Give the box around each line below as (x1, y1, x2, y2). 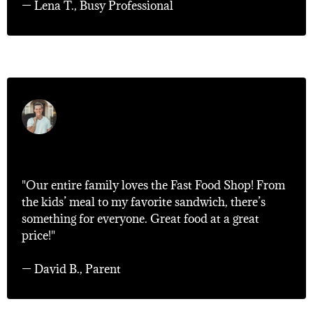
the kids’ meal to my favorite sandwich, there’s (22, 194, 265, 210)
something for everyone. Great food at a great (22, 211, 259, 226)
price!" (22, 228, 55, 243)
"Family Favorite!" (22, 147, 163, 170)
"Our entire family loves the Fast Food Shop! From (22, 177, 285, 193)
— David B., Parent (22, 261, 121, 277)
